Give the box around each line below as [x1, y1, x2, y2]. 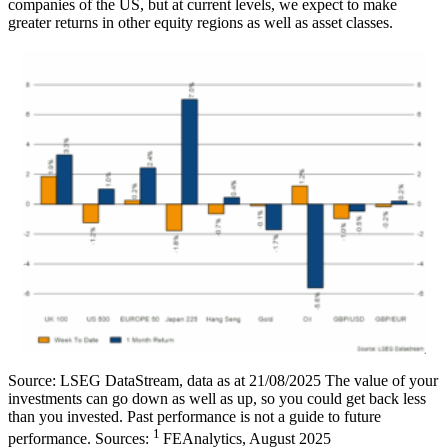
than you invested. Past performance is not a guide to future [8, 408, 381, 426]
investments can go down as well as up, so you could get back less [8, 390, 426, 408]
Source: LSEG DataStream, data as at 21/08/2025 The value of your [8, 372, 438, 390]
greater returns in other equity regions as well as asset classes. [8, 14, 393, 32]
